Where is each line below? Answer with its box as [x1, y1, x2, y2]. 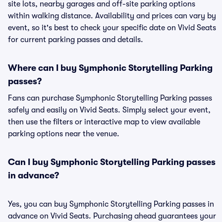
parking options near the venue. [8, 129, 119, 138]
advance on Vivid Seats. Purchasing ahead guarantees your [8, 212, 216, 221]
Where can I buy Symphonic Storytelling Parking [8, 63, 213, 73]
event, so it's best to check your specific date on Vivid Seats [8, 23, 216, 32]
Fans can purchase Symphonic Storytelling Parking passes [8, 94, 212, 103]
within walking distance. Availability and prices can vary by [8, 11, 216, 20]
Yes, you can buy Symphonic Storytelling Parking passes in [8, 200, 214, 209]
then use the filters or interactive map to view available [8, 117, 200, 126]
